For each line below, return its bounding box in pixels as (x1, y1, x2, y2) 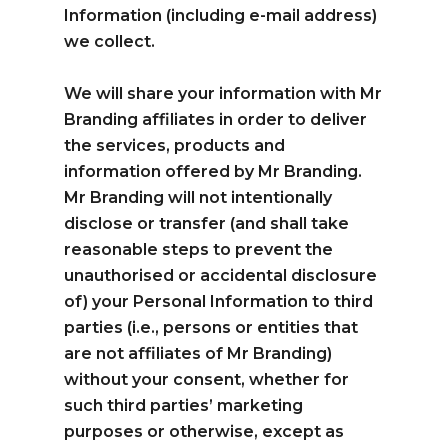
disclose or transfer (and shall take (64, 213, 350, 233)
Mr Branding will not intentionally (64, 187, 333, 207)
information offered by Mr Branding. (64, 161, 363, 181)
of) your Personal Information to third (64, 291, 374, 311)
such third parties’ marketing (64, 395, 304, 415)
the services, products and (64, 135, 286, 155)
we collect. (64, 32, 156, 51)
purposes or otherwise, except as (64, 421, 345, 441)
